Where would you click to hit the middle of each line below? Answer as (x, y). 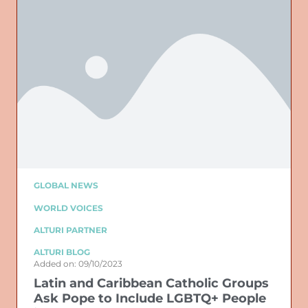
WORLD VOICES (68, 208)
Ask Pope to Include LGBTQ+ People (150, 298)
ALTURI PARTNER (70, 230)
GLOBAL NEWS (66, 186)
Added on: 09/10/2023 (78, 263)
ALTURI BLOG (62, 252)
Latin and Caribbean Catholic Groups (151, 283)
